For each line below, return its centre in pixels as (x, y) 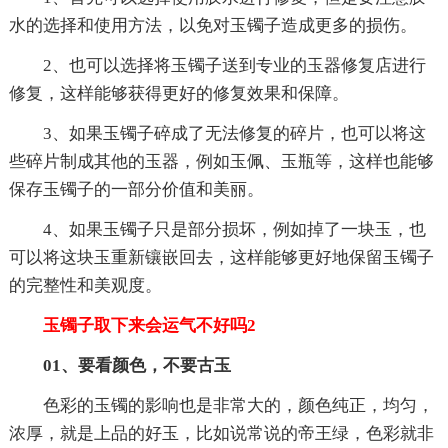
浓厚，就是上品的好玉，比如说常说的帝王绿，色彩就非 (221, 433)
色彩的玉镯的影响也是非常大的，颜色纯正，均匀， (238, 405)
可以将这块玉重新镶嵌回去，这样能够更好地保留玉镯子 (221, 257)
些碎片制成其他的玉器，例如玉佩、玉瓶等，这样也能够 (221, 161)
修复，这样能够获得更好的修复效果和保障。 (178, 93)
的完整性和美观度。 (85, 285)
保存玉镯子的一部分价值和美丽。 (136, 189)
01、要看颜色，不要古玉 (136, 365)
